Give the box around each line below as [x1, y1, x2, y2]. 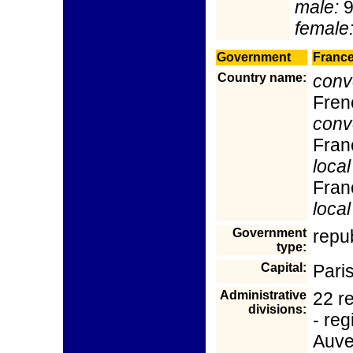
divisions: [248, 303, 307, 316]
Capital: [261, 261, 307, 274]
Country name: [217, 71, 307, 84]
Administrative [220, 288, 307, 302]
